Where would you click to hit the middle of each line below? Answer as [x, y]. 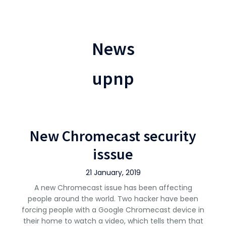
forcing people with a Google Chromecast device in [113, 210]
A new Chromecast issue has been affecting [113, 188]
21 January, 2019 [113, 173]
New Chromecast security [113, 136]
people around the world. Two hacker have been [113, 199]
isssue [113, 154]
